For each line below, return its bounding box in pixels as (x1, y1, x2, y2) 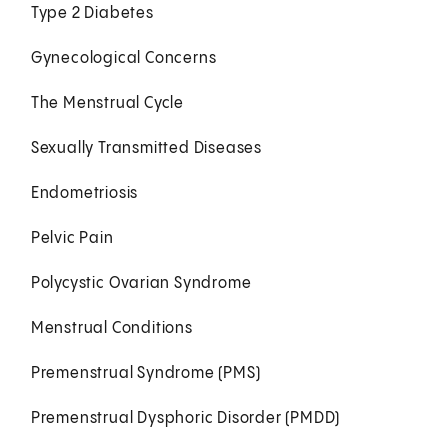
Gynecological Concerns (30, 49, 217, 67)
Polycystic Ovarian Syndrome (30, 274, 252, 292)
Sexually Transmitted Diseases (30, 139, 262, 157)
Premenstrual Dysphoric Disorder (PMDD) (30, 409, 341, 427)
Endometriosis (30, 184, 139, 202)
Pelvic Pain (30, 229, 114, 247)
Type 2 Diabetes (30, 4, 154, 22)
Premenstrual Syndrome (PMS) (30, 364, 261, 382)
